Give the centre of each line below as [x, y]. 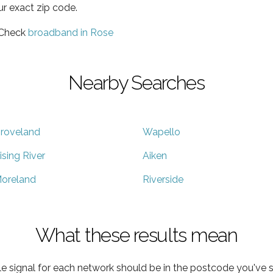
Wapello [161, 132]
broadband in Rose [71, 32]
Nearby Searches [136, 82]
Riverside [163, 179]
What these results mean [136, 235]
